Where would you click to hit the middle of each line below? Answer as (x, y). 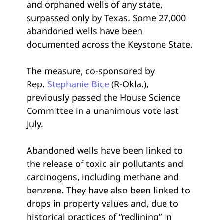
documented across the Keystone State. (110, 44)
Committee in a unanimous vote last (103, 110)
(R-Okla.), (130, 84)
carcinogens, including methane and (103, 177)
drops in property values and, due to (102, 203)
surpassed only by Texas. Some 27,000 (106, 17)
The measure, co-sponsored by (91, 70)
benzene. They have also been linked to (108, 190)
